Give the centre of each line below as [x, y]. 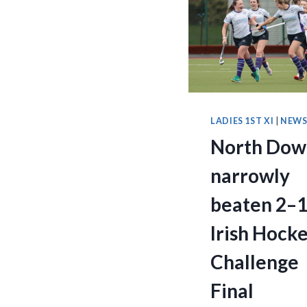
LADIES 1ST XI [242, 121]
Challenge [255, 262]
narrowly [250, 176]
